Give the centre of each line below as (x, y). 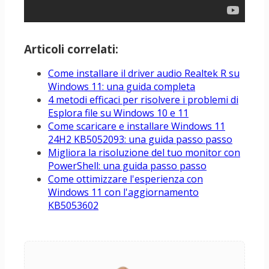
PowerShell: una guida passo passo (127, 166)
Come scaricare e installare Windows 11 (137, 126)
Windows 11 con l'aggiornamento (123, 192)
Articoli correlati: (71, 50)
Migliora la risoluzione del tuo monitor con (144, 153)
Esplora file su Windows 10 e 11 (118, 113)
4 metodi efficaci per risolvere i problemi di (143, 100)
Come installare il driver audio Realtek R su (144, 74)
